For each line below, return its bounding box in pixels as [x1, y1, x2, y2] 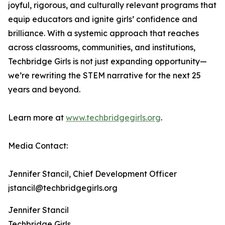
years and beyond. [8, 84, 80, 95]
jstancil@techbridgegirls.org [8, 183, 118, 193]
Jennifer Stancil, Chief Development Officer [8, 169, 177, 179]
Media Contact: [8, 141, 68, 151]
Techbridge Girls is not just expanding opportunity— [8, 56, 207, 67]
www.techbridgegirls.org [66, 113, 161, 123]
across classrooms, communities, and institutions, [8, 42, 195, 53]
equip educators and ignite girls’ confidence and [8, 14, 197, 25]
